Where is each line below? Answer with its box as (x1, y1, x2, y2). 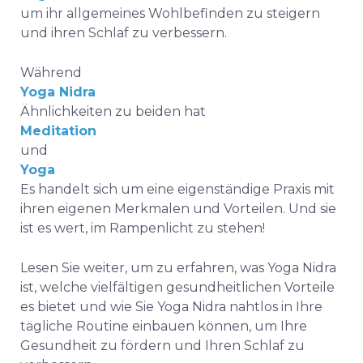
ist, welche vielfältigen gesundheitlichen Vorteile (20, 280, 335, 295)
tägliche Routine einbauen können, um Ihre (20, 318, 307, 334)
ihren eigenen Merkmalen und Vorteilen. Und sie (20, 201, 336, 216)
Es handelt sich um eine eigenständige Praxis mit (20, 181, 335, 197)
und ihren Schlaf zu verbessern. (20, 25, 227, 41)
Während (20, 65, 82, 80)
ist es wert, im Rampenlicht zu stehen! (20, 220, 265, 236)
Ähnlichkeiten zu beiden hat (20, 104, 206, 119)
